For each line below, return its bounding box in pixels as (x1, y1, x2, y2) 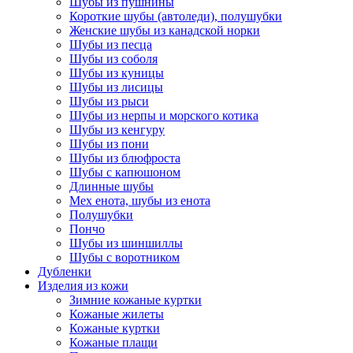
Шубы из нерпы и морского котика (69, 108, 258, 122)
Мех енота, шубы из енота (69, 193, 210, 207)
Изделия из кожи (38, 278, 128, 292)
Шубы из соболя (69, 51, 158, 65)
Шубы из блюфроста (69, 150, 180, 165)
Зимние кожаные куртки (69, 292, 202, 307)
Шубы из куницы (69, 65, 164, 80)
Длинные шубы (69, 179, 154, 193)
